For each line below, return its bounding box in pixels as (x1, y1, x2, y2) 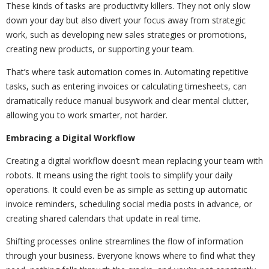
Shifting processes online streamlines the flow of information (6, 235, 243, 247)
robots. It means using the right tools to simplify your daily (6, 169, 232, 181)
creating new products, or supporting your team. (6, 43, 194, 55)
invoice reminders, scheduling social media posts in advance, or (6, 198, 252, 210)
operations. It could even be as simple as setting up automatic (6, 183, 247, 195)
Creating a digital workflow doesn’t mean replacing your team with (6, 154, 263, 166)
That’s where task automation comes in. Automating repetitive (6, 65, 249, 77)
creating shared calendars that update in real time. (6, 212, 201, 224)
